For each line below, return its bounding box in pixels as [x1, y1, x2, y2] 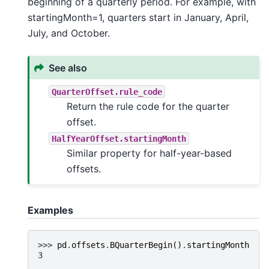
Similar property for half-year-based [67, 147, 232, 160]
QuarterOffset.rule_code [52, 86, 163, 97]
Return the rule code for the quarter [67, 100, 230, 113]
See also [49, 61, 88, 74]
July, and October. [28, 27, 110, 40]
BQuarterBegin [110, 240, 172, 250]
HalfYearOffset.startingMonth [52, 133, 187, 144]
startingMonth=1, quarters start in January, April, [28, 11, 249, 24]
